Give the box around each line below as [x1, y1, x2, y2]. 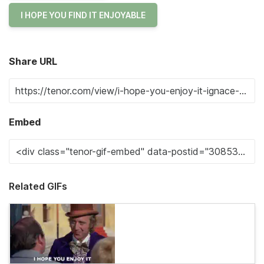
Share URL [9, 55, 57, 67]
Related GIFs [9, 180, 67, 192]
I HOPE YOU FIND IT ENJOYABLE [21, 10, 146, 20]
